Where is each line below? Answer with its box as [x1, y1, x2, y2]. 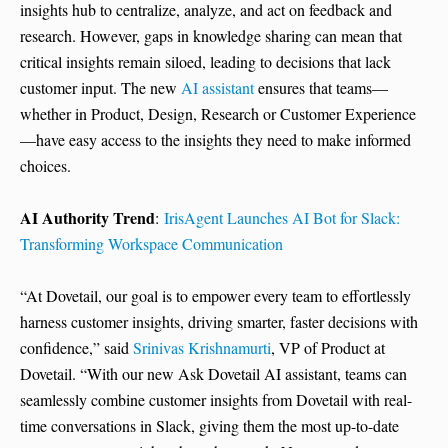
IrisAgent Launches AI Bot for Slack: [164, 207, 400, 229]
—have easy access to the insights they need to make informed [20, 129, 411, 151]
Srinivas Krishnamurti [133, 337, 271, 359]
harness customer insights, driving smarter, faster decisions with [20, 311, 418, 333]
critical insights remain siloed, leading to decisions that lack [20, 51, 391, 73]
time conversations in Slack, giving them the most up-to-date [20, 415, 399, 437]
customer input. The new [20, 77, 181, 99]
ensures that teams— [254, 77, 388, 99]
